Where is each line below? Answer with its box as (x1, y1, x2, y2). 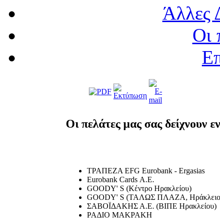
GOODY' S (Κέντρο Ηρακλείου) (87, 184, 192, 192)
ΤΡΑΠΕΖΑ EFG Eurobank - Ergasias (87, 166, 205, 175)
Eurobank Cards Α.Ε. (87, 175, 154, 184)
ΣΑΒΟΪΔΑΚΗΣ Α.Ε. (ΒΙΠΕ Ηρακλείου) (87, 201, 217, 210)
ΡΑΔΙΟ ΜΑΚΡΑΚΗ (87, 210, 152, 219)
